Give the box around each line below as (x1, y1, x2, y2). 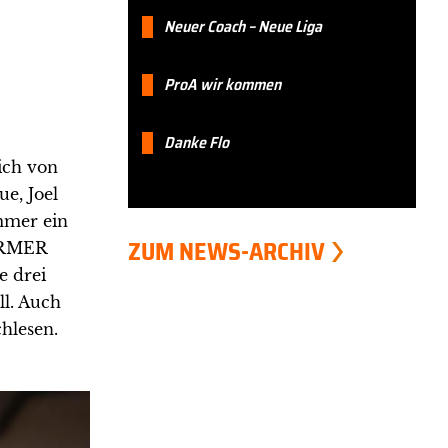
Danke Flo (163, 129, 229, 155)
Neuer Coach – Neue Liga (163, 13, 322, 39)
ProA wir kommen (163, 71, 281, 97)
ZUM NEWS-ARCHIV (127, 232, 325, 271)
